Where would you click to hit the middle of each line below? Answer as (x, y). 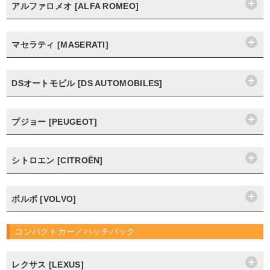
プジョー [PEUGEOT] (55, 122)
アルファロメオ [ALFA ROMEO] (75, 6)
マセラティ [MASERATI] (60, 45)
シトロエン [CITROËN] (57, 160)
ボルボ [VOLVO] (44, 199)
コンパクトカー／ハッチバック (75, 231)
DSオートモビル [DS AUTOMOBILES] (87, 83)
